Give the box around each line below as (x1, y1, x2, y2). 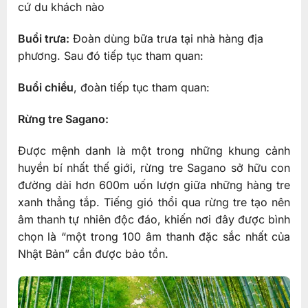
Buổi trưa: (17, 32, 69, 46)
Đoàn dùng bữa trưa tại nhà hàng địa (69, 32, 263, 46)
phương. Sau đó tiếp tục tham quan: (17, 49, 203, 63)
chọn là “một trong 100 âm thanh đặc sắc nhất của (17, 229, 291, 243)
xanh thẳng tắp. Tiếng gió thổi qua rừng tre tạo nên (17, 195, 291, 209)
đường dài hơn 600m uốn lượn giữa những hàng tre (17, 177, 291, 192)
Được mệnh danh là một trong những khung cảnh (17, 143, 291, 157)
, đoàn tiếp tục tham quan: (73, 80, 210, 94)
